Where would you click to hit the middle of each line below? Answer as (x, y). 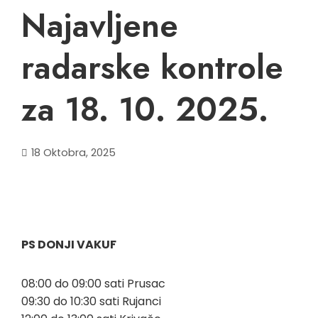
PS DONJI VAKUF (69, 244)
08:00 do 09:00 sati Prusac (93, 283)
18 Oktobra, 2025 (73, 152)
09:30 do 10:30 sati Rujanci (91, 301)
